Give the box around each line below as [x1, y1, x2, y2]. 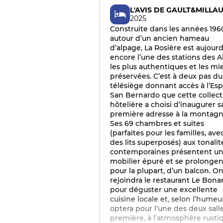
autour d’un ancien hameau [110, 34, 209, 43]
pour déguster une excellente [110, 185, 218, 194]
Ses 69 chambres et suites [110, 119, 204, 128]
